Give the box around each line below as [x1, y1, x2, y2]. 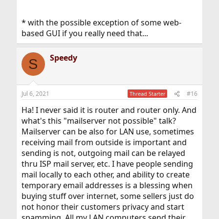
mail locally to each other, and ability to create [21, 169, 190, 180]
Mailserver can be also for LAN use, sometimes [21, 126, 194, 137]
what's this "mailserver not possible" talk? [21, 115, 176, 127]
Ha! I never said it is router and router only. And [21, 105, 197, 116]
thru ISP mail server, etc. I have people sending [21, 158, 193, 170]
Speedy [49, 52, 77, 64]
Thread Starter [130, 90, 166, 98]
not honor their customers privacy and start [21, 201, 184, 213]
